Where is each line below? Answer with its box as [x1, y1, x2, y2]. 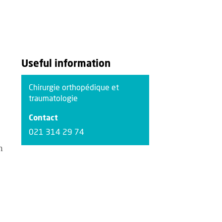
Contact [28, 114, 58, 122]
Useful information [21, 59, 111, 69]
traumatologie [28, 95, 78, 103]
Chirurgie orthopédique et [28, 84, 119, 92]
